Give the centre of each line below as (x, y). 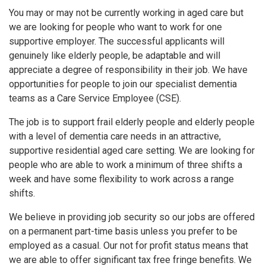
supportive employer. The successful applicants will (117, 41)
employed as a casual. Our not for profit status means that (129, 245)
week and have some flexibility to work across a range (121, 179)
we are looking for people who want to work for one (115, 27)
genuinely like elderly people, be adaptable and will (115, 55)
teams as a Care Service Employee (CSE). (95, 98)
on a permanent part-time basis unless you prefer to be (123, 231)
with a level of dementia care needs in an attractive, (115, 136)
